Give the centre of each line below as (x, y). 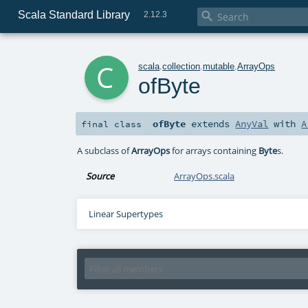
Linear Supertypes (125, 214)
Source (100, 176)
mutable (219, 66)
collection (181, 66)
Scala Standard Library (74, 14)
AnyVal (252, 124)
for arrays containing (214, 150)
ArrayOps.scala (205, 176)
